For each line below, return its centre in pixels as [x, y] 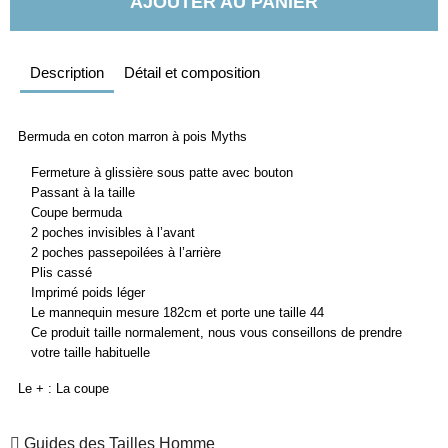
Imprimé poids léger [88, 292]
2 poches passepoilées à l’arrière [126, 252]
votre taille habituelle [91, 352]
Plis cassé [62, 272]
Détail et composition [192, 72]
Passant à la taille [83, 192]
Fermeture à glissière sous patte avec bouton [162, 172]
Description [67, 72]
